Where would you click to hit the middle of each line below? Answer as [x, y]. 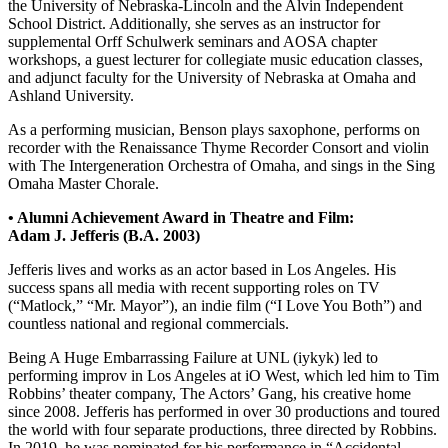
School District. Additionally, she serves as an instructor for [194, 23]
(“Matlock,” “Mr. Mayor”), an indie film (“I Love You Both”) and [215, 305]
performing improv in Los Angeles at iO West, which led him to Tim [223, 375]
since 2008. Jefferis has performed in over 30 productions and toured [224, 411]
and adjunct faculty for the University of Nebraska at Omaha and [212, 77]
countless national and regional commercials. [148, 323]
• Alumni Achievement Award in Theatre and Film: [181, 217]
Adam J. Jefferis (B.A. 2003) [104, 235]
